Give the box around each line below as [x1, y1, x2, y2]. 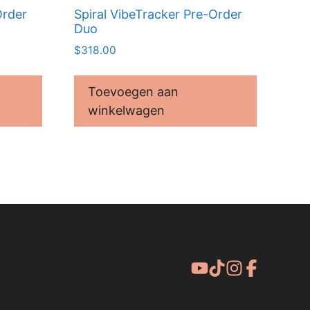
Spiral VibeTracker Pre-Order [73, 6, 242, 21]
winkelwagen [87, 103, 165, 118]
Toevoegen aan [87, 84, 179, 100]
